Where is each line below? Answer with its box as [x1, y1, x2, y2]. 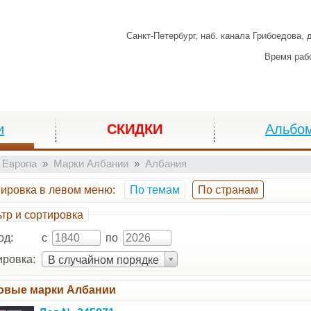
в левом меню [36, 184, 112, 196]
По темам [129, 184, 180, 196]
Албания [145, 158, 187, 169]
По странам [197, 184, 258, 196]
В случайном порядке [47, 254, 159, 266]
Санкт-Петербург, [126, 31, 201, 41]
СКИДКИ [107, 121, 162, 137]
